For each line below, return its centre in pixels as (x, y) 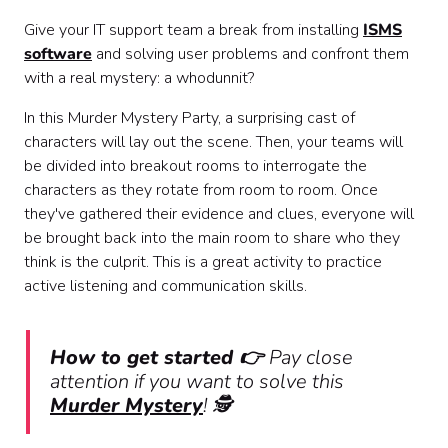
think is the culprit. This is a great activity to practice (203, 262)
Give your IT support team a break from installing (193, 30)
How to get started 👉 (159, 358)
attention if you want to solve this (197, 382)
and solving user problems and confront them (250, 54)
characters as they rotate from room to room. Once (201, 190)
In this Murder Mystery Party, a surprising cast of (189, 118)
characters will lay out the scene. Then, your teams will (213, 142)
